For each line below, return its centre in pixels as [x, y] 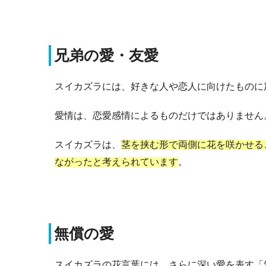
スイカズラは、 [88, 144]
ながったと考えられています [116, 161]
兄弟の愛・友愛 [106, 55]
